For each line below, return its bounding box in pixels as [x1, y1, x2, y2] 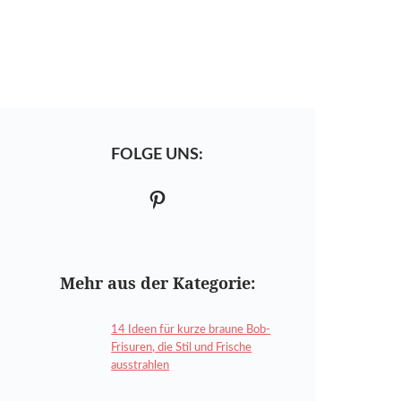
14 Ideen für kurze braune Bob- [111, 323, 271, 336]
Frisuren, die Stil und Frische [111, 341, 252, 354]
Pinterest [145, 187, 232, 209]
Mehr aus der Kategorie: [59, 271, 255, 294]
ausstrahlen [111, 359, 170, 371]
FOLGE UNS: [111, 146, 204, 163]
